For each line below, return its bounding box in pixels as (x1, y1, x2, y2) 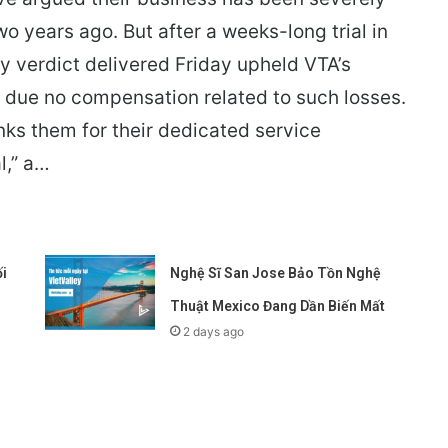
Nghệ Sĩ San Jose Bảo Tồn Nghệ (170, 264, 382, 281)
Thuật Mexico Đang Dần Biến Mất (170, 297, 386, 314)
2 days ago (183, 323, 245, 339)
